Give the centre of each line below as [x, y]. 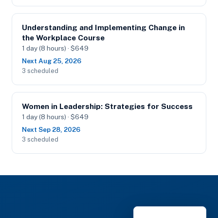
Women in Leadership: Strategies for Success [107, 106]
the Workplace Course [63, 38]
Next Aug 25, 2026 [52, 61]
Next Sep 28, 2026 [51, 129]
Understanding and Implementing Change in [103, 27]
